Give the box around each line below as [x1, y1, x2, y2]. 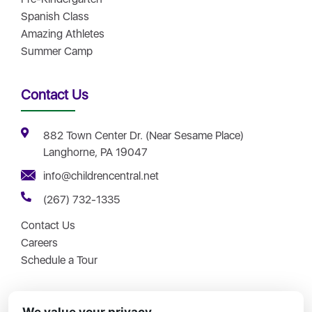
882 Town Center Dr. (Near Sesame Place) [42, 128, 244, 142]
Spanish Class [21, 9, 89, 23]
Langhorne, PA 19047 [42, 145, 148, 159]
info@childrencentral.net [42, 169, 159, 182]
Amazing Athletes [21, 26, 104, 40]
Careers [21, 235, 58, 249]
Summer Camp [21, 44, 93, 58]
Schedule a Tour [21, 253, 97, 267]
